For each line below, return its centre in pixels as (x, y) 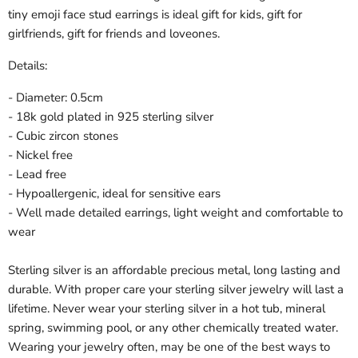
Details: (28, 65)
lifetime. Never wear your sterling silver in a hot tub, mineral (167, 308)
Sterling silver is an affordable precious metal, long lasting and (174, 270)
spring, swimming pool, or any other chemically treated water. (173, 327)
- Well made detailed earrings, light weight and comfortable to (175, 212)
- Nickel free (40, 155)
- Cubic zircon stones (63, 135)
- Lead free (37, 174)
